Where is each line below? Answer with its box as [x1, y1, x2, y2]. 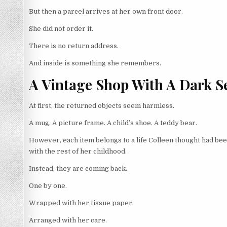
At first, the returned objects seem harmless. [29, 101, 174, 109]
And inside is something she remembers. [29, 59, 161, 67]
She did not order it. [29, 24, 93, 32]
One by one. [29, 181, 67, 190]
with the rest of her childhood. [29, 147, 127, 155]
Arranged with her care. [29, 216, 107, 224]
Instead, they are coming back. [29, 164, 127, 172]
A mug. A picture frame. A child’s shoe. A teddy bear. [29, 119, 197, 127]
